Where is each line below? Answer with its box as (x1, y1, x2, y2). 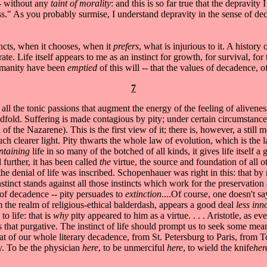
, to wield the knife (183, 242, 253, 253)
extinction (125, 188, 162, 199)
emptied (67, 62, 97, 73)
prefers (113, 41, 139, 51)
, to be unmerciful (98, 242, 167, 253)
